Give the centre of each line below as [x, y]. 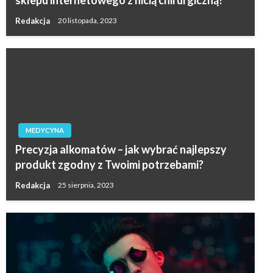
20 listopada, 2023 [87, 21]
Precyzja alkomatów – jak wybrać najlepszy [121, 149]
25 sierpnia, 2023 [86, 185]
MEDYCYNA [45, 130]
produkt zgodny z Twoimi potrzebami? [109, 164]
